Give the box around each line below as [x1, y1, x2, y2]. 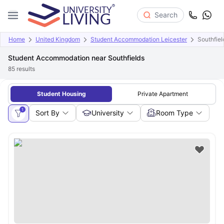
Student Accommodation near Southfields [8, 53, 145, 62]
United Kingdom [35, 35, 80, 43]
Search [154, 10, 177, 19]
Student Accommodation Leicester [90, 35, 187, 43]
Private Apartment [137, 90, 188, 97]
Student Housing [36, 90, 86, 97]
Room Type [156, 108, 193, 117]
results [15, 65, 35, 72]
